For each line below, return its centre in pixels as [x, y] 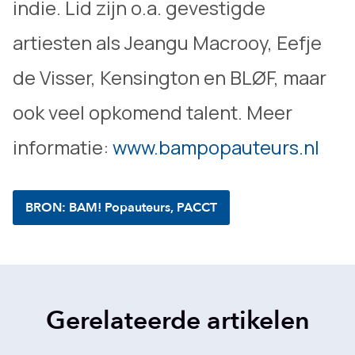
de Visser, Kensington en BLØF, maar [170, 77]
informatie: [63, 147]
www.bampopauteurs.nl [216, 147]
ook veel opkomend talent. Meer [153, 112]
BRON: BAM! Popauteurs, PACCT [121, 208]
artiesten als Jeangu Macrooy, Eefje [167, 42]
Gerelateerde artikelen [177, 321]
